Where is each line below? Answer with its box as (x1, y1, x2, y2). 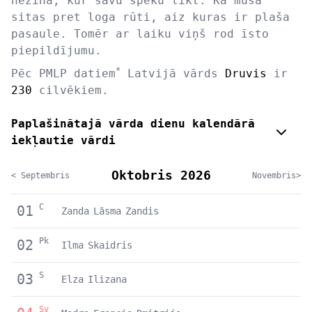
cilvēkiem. (32, 83, 109, 97)
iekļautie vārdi (11, 133, 116, 147)
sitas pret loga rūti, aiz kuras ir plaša (11, 10, 290, 24)
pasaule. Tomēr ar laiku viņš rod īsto (11, 26, 269, 40)
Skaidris (88, 239, 132, 251)
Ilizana (88, 273, 127, 285)
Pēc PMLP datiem (11, 66, 116, 80)
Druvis (225, 66, 267, 80)
